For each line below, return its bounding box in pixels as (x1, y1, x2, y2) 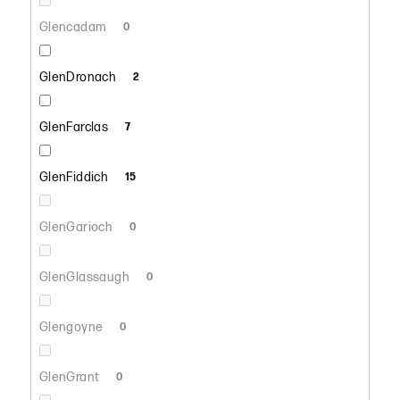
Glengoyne (38, 319, 106, 335)
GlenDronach (38, 69, 120, 85)
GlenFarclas (38, 119, 112, 135)
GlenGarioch (38, 219, 116, 235)
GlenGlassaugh (38, 269, 133, 285)
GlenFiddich (38, 169, 112, 185)
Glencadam (38, 19, 110, 35)
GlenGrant (38, 369, 103, 385)
